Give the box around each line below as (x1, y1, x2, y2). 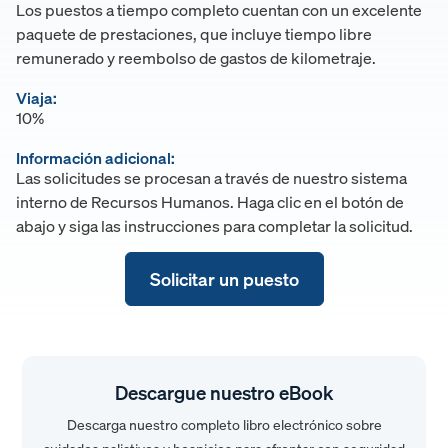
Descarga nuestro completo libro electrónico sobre (66, 415, 382, 435)
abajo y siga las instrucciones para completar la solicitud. (16, 214, 413, 237)
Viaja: (16, 86, 57, 109)
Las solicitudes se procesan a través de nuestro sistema (16, 166, 407, 189)
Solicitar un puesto (149, 267, 299, 292)
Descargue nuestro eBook (115, 380, 333, 407)
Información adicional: (16, 146, 175, 169)
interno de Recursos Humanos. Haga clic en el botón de (16, 190, 404, 213)
